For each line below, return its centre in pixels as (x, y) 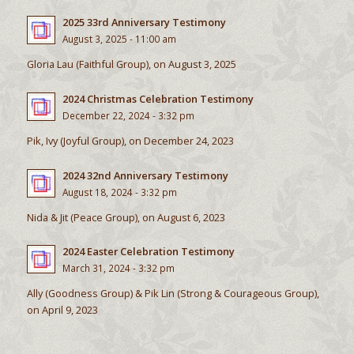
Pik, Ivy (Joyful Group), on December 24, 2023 (130, 140)
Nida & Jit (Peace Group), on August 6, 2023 (126, 217)
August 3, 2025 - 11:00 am (119, 39)
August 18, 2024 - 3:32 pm (119, 192)
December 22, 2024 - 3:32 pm (128, 116)
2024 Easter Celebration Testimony (148, 252)
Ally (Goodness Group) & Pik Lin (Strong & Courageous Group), (173, 294)
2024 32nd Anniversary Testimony (145, 175)
